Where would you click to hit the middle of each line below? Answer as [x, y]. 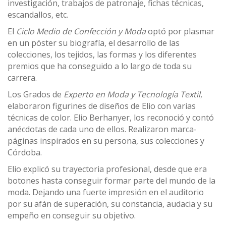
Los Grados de [36, 94]
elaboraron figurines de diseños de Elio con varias [102, 106]
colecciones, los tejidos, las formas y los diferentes [102, 54]
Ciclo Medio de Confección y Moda [81, 31]
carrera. [22, 78]
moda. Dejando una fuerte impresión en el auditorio [106, 192]
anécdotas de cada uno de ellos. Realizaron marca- [102, 129]
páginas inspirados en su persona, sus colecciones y [106, 141]
